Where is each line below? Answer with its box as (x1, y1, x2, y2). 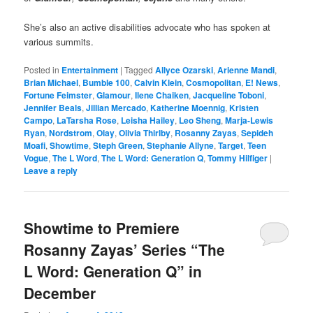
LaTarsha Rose (57, 114, 117, 127)
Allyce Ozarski (155, 64, 214, 77)
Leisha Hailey (121, 114, 175, 127)
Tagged (124, 64, 154, 76)
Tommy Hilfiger (208, 152, 268, 165)
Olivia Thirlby (119, 126, 171, 140)
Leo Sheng (179, 114, 221, 127)
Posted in (24, 64, 60, 76)
